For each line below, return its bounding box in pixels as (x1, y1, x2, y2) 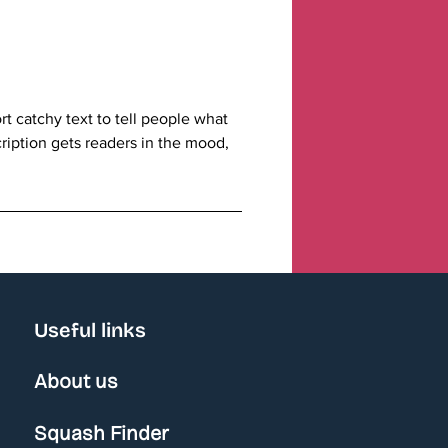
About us (34, 369, 118, 394)
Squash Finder (34, 421, 169, 446)
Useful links (34, 318, 146, 343)
